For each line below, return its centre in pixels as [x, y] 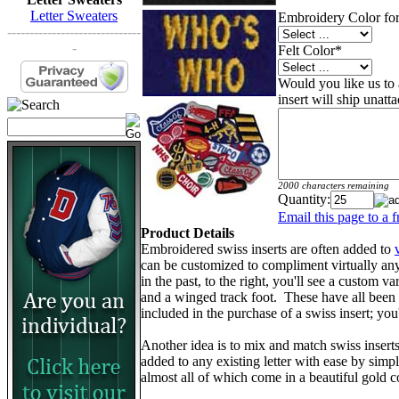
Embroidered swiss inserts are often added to [266, 248]
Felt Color [306, 50]
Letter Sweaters [74, 16]
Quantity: [304, 199]
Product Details [187, 232]
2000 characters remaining [334, 185]
